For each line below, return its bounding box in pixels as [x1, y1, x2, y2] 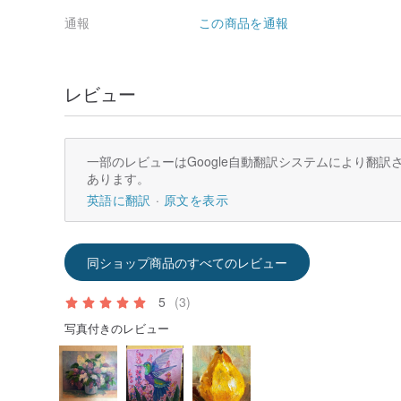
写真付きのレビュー [64, 320, 169, 337]
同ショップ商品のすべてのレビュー [87, 253, 287, 272]
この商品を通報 [199, 13, 289, 32]
